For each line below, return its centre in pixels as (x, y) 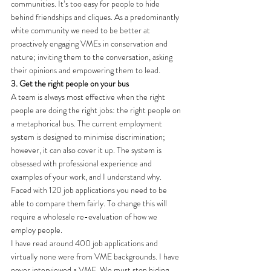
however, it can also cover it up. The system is (87, 150)
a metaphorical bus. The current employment (87, 123)
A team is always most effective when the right (89, 96)
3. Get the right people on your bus (70, 83)
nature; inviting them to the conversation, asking (93, 57)
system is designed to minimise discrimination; (89, 136)
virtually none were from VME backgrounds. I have (96, 256)
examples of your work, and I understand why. (87, 176)
